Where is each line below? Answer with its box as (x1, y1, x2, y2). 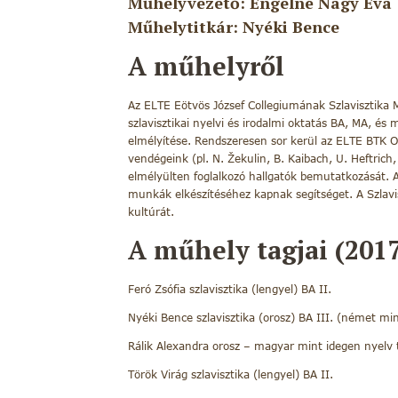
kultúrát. (127, 204, 174, 219)
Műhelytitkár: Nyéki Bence (127, 16, 339, 38)
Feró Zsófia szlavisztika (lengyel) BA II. (127, 282, 331, 297)
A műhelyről (127, 49, 284, 84)
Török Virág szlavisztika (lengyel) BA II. (127, 367, 333, 382)
